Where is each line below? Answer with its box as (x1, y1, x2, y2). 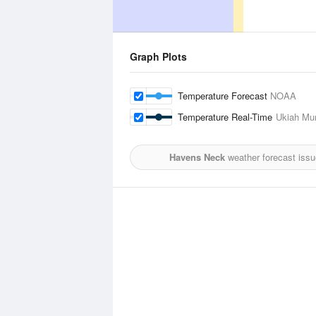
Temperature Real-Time (178, 110, 276, 123)
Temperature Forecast (178, 89, 270, 102)
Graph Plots (130, 49, 187, 63)
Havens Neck (169, 150, 225, 164)
